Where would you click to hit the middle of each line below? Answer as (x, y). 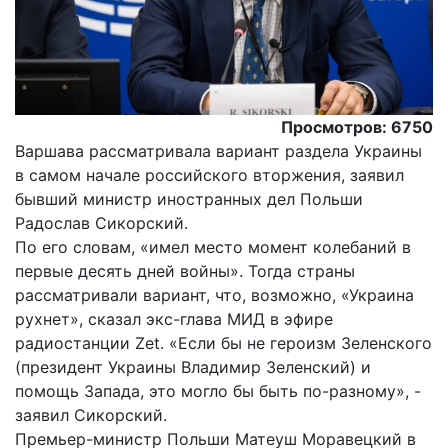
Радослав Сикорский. (101, 223)
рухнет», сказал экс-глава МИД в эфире (174, 319)
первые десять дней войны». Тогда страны (185, 271)
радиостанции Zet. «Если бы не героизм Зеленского (223, 343)
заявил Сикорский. (91, 415)
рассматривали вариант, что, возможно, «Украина (214, 295)
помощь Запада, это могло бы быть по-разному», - (218, 391)
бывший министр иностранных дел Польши (189, 199)
